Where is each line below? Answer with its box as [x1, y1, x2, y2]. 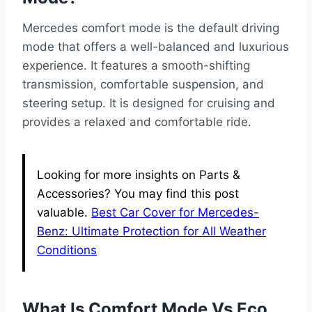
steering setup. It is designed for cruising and [22, 95, 275, 110]
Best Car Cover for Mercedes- [91, 205, 259, 219]
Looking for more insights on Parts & [37, 167, 240, 182]
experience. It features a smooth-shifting [22, 58, 250, 72]
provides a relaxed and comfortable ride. [22, 114, 251, 129]
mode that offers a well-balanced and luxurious [22, 39, 289, 54]
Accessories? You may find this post [37, 186, 239, 201]
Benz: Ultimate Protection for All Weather [37, 224, 266, 238]
